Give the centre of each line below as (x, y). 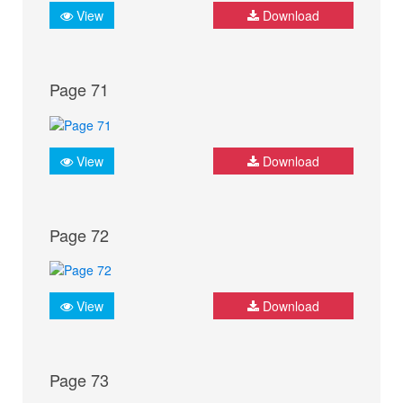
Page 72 (79, 234)
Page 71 (79, 90)
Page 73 (79, 380)
